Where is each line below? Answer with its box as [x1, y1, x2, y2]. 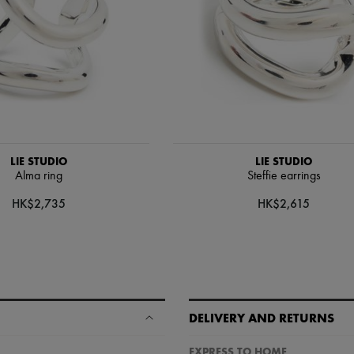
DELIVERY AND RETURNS [189, 310, 334, 326]
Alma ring [15, 169, 62, 183]
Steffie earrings [247, 169, 321, 183]
